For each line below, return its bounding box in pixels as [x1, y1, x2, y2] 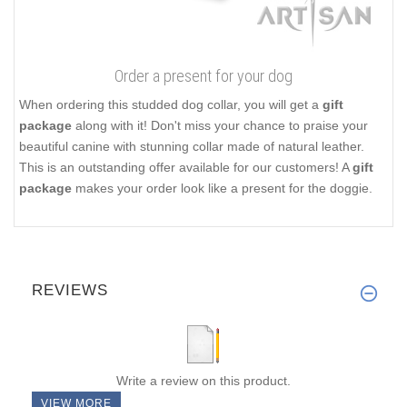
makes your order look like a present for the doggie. [72, 180, 372, 195]
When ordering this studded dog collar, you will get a [19, 96, 323, 112]
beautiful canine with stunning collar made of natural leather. [19, 138, 364, 154]
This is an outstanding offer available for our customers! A [19, 159, 352, 174]
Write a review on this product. [116, 373, 291, 389]
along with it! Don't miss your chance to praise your [72, 117, 368, 133]
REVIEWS [32, 282, 108, 300]
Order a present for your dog [114, 65, 293, 85]
